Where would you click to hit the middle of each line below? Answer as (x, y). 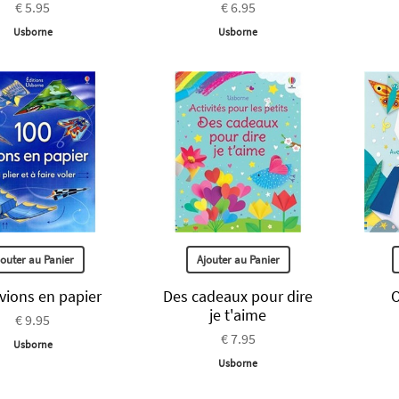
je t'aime (238, 314)
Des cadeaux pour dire (238, 296)
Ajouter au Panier (238, 259)
